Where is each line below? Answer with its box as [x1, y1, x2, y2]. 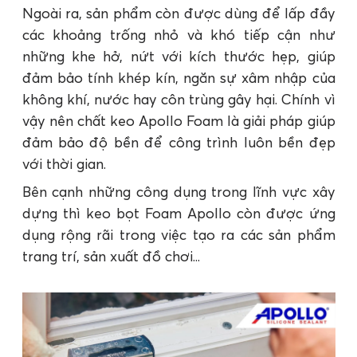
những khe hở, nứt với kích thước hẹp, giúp [22, 47, 335, 66]
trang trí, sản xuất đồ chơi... [22, 247, 200, 266]
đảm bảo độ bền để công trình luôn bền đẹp [22, 133, 335, 152]
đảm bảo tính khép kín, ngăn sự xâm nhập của [22, 69, 335, 88]
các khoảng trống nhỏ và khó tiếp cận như [22, 25, 335, 45]
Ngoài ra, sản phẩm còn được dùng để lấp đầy [22, 4, 335, 23]
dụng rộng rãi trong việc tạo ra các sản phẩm [22, 226, 335, 245]
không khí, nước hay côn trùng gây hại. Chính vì [22, 90, 335, 109]
